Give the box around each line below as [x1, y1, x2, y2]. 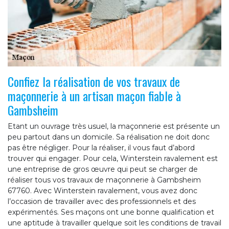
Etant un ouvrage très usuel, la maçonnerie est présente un [8, 121, 220, 131]
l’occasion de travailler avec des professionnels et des [8, 196, 196, 206]
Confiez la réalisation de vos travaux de [8, 72, 180, 90]
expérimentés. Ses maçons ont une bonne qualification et [8, 207, 214, 217]
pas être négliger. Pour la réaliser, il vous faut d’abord [8, 143, 195, 152]
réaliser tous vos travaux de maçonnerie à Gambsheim [8, 175, 201, 185]
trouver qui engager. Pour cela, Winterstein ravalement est [8, 153, 218, 163]
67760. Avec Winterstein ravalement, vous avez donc [8, 186, 197, 195]
